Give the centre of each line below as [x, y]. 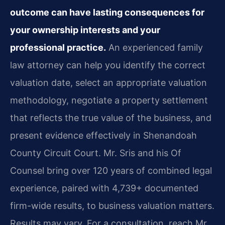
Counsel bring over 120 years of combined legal [111, 170]
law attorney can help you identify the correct [108, 65]
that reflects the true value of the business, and [111, 118]
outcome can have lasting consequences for [107, 12]
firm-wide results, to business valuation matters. [112, 205]
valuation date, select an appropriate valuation [108, 82]
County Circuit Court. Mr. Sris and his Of [96, 153]
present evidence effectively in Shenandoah [103, 135]
